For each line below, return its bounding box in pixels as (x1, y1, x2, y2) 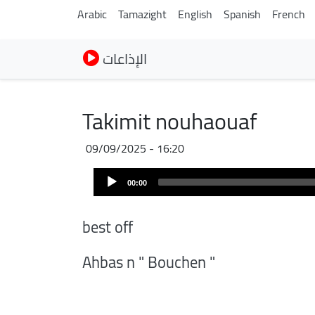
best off (82, 212, 133, 242)
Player (93, 182, 123, 203)
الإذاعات (103, 46, 147, 72)
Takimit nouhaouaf (82, 100, 257, 142)
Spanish (224, 4, 261, 25)
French (272, 4, 305, 25)
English (178, 4, 212, 25)
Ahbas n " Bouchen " (82, 247, 215, 277)
